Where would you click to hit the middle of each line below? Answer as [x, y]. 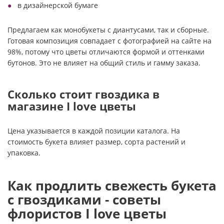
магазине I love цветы [72, 106]
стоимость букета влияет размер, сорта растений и [96, 142]
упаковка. [24, 153]
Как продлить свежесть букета [112, 185]
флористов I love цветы [87, 213]
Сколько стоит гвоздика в [83, 94]
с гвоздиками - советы [84, 199]
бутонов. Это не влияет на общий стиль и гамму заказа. [104, 63]
